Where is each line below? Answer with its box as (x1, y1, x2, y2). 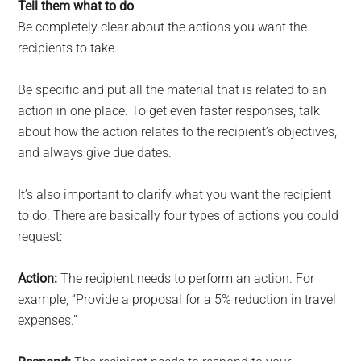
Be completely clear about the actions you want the (18, 19, 308, 35)
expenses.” (18, 313, 78, 329)
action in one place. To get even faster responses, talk (18, 103, 321, 119)
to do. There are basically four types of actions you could (18, 208, 339, 224)
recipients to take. (18, 40, 118, 56)
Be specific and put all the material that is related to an (18, 82, 327, 98)
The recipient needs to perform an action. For (57, 271, 315, 287)
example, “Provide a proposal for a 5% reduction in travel (18, 292, 337, 308)
